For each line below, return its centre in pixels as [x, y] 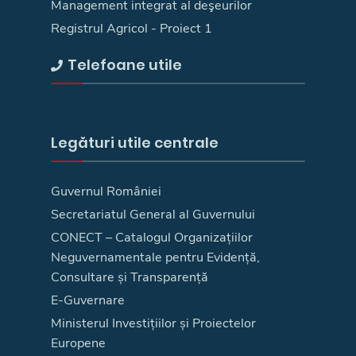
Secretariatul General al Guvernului [153, 214]
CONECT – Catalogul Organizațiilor [152, 237]
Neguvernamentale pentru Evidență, [155, 257]
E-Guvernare [88, 300]
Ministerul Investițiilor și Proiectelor [153, 323]
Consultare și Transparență [130, 277]
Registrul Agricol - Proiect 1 [132, 28]
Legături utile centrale [135, 142]
